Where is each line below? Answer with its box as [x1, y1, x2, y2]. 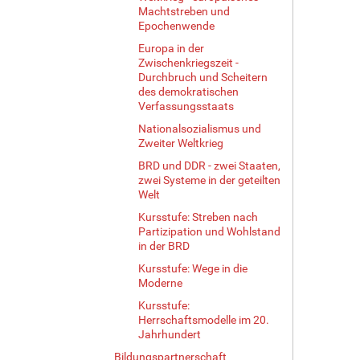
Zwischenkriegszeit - [138, 55, 239, 69]
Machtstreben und [138, 4, 230, 18]
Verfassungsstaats [138, 99, 234, 112]
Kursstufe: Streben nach [138, 210, 258, 223]
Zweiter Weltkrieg [138, 136, 223, 149]
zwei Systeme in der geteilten [138, 173, 280, 186]
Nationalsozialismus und [138, 121, 261, 135]
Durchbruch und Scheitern [138, 70, 268, 84]
